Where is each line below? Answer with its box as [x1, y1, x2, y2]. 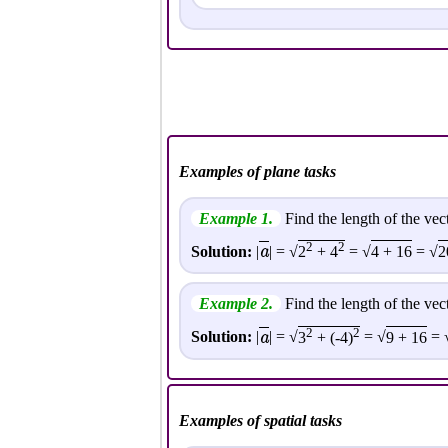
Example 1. [199, 209, 273, 227]
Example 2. [199, 295, 273, 313]
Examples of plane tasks [179, 162, 336, 180]
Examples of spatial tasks [179, 411, 342, 429]
